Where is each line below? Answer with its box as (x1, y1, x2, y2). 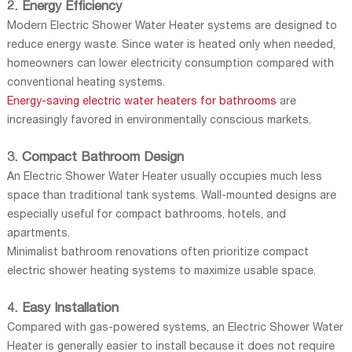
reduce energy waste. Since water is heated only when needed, (6, 39, 335, 51)
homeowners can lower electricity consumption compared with (6, 58, 334, 70)
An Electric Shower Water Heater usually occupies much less (6, 171, 322, 183)
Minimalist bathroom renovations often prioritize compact (6, 247, 309, 258)
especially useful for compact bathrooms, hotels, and (6, 209, 286, 221)
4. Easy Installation (6, 302, 119, 316)
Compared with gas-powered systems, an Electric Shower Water (6, 322, 343, 334)
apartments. (6, 228, 70, 240)
